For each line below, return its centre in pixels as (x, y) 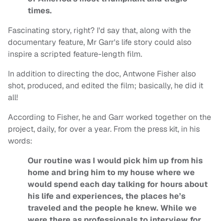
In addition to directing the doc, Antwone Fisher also (102, 74)
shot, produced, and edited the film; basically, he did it (106, 86)
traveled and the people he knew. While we (112, 208)
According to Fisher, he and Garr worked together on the (110, 117)
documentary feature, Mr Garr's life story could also (100, 42)
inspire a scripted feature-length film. (76, 54)
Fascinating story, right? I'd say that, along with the (99, 31)
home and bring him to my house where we (111, 173)
